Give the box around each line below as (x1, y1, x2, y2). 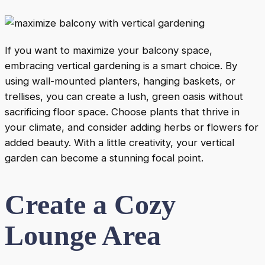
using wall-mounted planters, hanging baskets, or (5, 75, 235, 87)
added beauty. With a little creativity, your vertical (5, 136, 234, 148)
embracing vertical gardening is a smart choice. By (5, 59, 237, 72)
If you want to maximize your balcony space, (5, 44, 212, 56)
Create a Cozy (5, 188, 176, 220)
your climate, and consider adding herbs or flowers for (5, 121, 258, 133)
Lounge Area (5, 219, 161, 251)
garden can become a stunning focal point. (5, 151, 203, 164)
